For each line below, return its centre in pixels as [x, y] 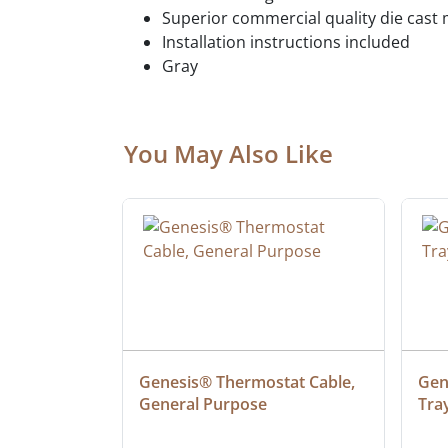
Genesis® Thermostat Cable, [247, 381]
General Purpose [203, 403]
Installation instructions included [286, 42]
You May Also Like [228, 153]
